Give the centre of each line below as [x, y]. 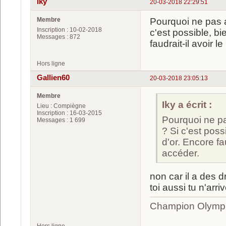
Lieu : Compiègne [61, 106]
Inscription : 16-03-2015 [69, 113]
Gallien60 [53, 78]
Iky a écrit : [187, 105]
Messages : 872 [59, 37]
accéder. [181, 153]
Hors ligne [51, 63]
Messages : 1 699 [61, 120]
